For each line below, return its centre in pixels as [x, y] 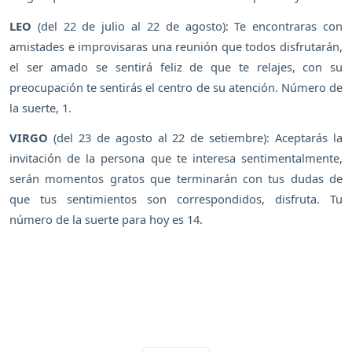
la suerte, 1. [40, 107]
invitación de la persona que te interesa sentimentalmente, [176, 158]
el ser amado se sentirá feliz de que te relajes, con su [176, 66]
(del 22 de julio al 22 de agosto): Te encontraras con [187, 26]
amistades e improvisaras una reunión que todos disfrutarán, [176, 46]
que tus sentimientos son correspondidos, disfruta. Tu [176, 199]
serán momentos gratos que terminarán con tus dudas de [176, 179]
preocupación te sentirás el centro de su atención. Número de [176, 87]
